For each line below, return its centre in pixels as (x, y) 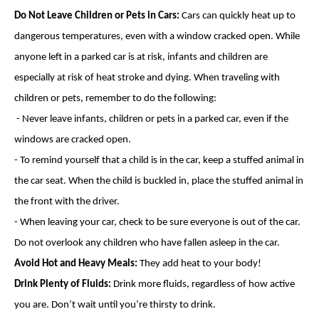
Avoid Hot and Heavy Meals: (76, 264)
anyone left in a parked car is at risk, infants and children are (141, 57)
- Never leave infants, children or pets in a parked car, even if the (151, 119)
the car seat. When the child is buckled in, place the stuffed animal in (159, 181)
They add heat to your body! (199, 264)
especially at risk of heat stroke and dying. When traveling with (147, 78)
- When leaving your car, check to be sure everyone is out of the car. (157, 223)
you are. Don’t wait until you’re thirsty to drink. (115, 305)
